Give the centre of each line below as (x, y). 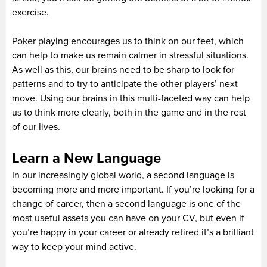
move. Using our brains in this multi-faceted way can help (131, 98)
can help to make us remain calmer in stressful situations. (130, 55)
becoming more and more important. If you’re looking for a (133, 189)
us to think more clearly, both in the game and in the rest (129, 112)
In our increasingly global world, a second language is (123, 175)
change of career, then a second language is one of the (126, 204)
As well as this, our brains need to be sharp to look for (123, 69)
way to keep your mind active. (74, 246)
